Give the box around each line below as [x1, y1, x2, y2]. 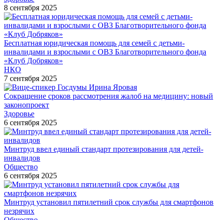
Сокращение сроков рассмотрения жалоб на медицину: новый [4, 91, 213, 100]
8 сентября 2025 [4, 3, 57, 12]
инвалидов [4, 153, 40, 162]
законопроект [4, 100, 49, 109]
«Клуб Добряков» [4, 56, 63, 65]
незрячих [4, 206, 34, 215]
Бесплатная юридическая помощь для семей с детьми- [4, 38, 185, 47]
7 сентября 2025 [4, 74, 57, 82]
